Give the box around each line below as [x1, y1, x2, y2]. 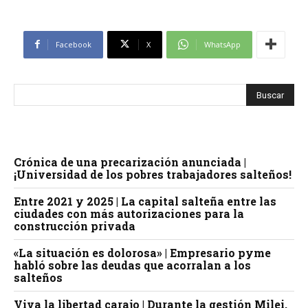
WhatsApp [203, 38, 241, 49]
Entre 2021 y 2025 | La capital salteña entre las [14, 193, 276, 208]
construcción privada [14, 218, 135, 233]
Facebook [55, 38, 91, 49]
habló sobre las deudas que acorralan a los [14, 257, 251, 272]
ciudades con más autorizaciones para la [14, 206, 244, 221]
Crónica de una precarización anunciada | [14, 154, 246, 169]
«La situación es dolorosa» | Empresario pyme [14, 245, 271, 260]
